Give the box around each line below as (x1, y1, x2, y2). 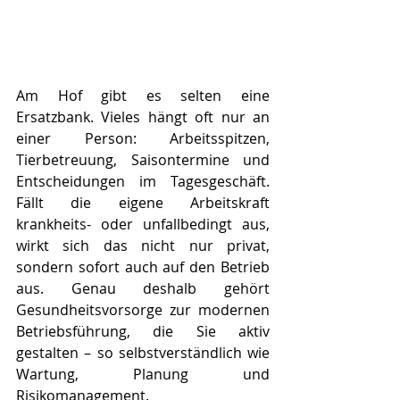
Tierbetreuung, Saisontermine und (16, 149, 270, 170)
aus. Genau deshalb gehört (16, 278, 270, 298)
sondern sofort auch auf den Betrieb (16, 256, 270, 277)
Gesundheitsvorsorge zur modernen (16, 299, 270, 320)
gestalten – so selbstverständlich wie (16, 342, 270, 362)
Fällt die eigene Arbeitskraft (16, 192, 270, 212)
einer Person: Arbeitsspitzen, (16, 128, 270, 148)
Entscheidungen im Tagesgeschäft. (16, 171, 270, 191)
